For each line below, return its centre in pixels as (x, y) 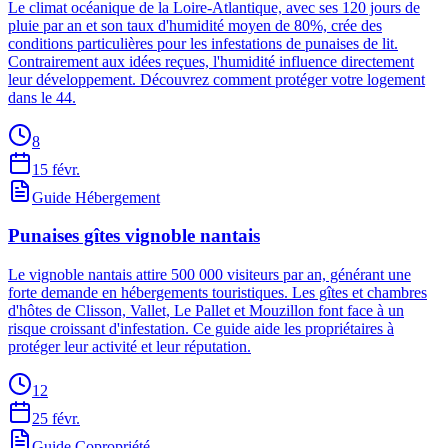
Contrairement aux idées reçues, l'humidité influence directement (211, 61)
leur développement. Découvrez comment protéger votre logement (216, 79)
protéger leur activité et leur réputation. (129, 347)
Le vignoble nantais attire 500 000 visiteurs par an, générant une (209, 275)
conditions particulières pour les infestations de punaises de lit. (203, 43)
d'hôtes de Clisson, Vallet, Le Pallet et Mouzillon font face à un (206, 311)
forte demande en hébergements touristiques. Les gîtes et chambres (217, 293)
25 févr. (56, 419)
